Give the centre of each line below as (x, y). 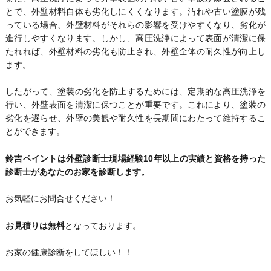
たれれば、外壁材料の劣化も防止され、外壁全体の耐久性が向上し (135, 51)
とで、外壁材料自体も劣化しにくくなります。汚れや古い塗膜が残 (135, 11)
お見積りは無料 (35, 225)
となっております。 (103, 225)
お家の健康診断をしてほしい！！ (69, 252)
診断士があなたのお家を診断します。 (77, 171)
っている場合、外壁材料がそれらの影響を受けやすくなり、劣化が (135, 24)
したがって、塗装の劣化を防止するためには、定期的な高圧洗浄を (135, 92)
